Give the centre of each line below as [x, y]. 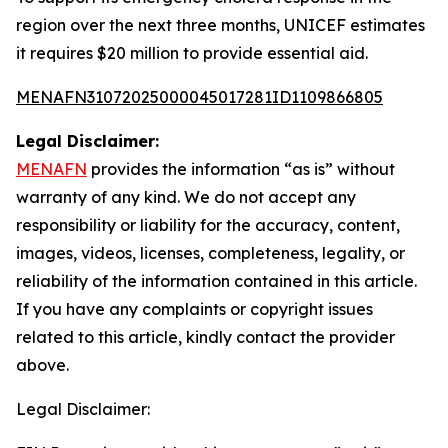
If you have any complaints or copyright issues [194, 309]
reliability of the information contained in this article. [216, 281]
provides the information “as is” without [241, 169]
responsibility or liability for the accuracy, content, [208, 225]
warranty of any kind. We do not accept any [186, 197]
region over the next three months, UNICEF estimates [220, 25]
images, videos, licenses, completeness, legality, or [210, 253]
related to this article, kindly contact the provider [205, 337]
